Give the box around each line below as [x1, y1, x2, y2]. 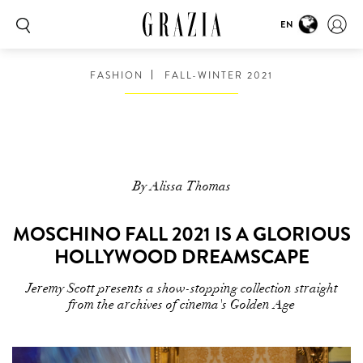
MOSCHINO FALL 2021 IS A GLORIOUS [12, 220, 351, 248]
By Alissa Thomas [132, 178, 231, 194]
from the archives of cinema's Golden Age [68, 297, 295, 313]
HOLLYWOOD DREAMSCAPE [53, 243, 310, 271]
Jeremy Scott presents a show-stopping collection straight [25, 280, 338, 297]
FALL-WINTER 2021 [160, 68, 273, 83]
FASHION [90, 68, 143, 83]
